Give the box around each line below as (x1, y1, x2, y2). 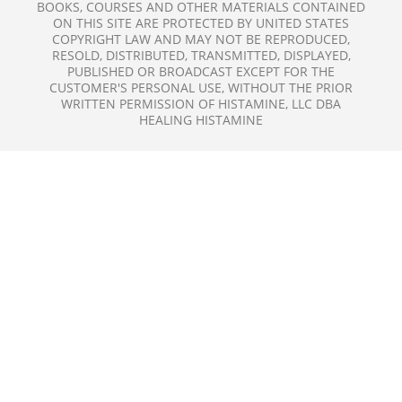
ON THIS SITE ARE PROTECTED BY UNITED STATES (53, 13, 349, 31)
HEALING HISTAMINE (139, 110, 263, 128)
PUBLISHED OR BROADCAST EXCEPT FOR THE (67, 62, 335, 80)
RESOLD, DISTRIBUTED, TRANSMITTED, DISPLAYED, (51, 46, 351, 64)
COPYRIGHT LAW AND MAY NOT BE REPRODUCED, (52, 30, 350, 48)
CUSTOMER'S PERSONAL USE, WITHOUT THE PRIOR (49, 78, 353, 96)
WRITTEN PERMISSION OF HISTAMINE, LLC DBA (61, 94, 341, 112)
